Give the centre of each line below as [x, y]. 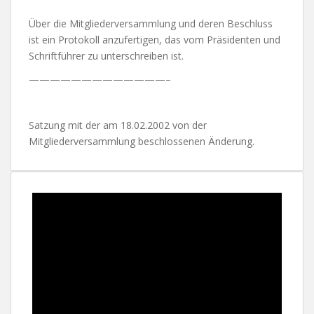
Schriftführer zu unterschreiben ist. [106, 55]
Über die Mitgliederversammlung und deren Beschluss [151, 23]
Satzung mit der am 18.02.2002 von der [118, 125]
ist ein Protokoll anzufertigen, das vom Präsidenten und [155, 39]
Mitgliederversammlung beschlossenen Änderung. [142, 141]
